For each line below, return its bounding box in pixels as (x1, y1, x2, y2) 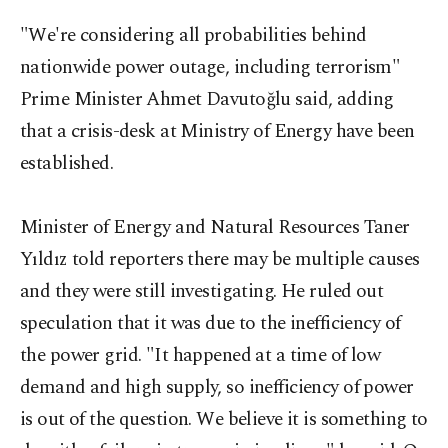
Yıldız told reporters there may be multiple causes (20, 245, 420, 274)
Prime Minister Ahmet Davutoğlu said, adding (20, 85, 394, 114)
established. (20, 149, 114, 178)
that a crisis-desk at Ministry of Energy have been (20, 117, 415, 146)
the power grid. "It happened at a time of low (20, 341, 381, 370)
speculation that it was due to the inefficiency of (20, 309, 401, 338)
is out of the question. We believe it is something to (20, 405, 428, 434)
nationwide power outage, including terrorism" (20, 53, 401, 82)
